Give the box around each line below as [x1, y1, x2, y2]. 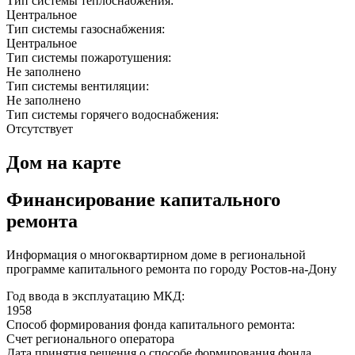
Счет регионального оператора [6, 331, 174, 345]
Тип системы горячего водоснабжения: [6, 108, 222, 122]
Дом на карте [6, 152, 121, 174]
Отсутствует [6, 122, 73, 136]
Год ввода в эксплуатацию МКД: [6, 288, 185, 303]
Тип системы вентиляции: [6, 79, 152, 94]
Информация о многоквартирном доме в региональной [6, 247, 306, 261]
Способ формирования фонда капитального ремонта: [6, 317, 295, 331]
